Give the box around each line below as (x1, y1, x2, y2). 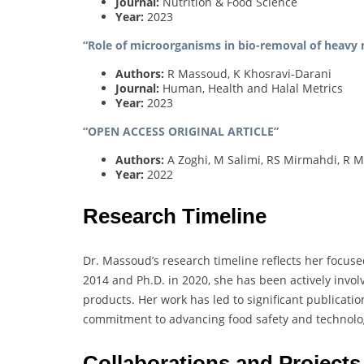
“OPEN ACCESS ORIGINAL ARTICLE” (83, 123, 279, 139)
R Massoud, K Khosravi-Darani (164, 65, 331, 81)
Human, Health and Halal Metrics (159, 80, 343, 96)
